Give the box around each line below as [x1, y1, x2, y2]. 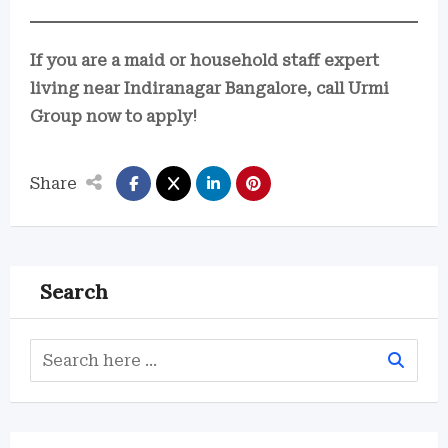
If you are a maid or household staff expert [30, 51, 379, 70]
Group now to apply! [30, 107, 197, 126]
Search [40, 279, 108, 304]
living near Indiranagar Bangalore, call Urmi [30, 79, 389, 98]
